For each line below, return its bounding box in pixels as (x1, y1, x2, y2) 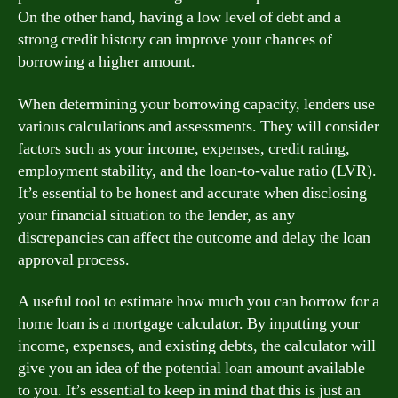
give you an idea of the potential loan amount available (18, 358, 365, 378)
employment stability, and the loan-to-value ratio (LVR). (18, 160, 377, 181)
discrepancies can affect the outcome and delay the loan (18, 227, 370, 248)
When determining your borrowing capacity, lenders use (18, 93, 375, 115)
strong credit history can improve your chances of (18, 29, 332, 50)
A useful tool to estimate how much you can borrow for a (18, 291, 379, 312)
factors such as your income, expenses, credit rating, (18, 138, 350, 159)
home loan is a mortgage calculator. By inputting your (18, 314, 360, 334)
